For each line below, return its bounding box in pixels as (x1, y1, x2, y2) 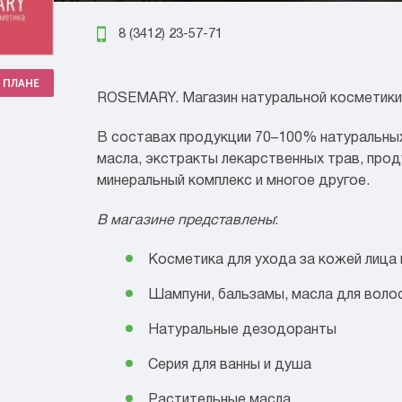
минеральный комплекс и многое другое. (97, 175, 370, 188)
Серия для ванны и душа (148, 359, 311, 371)
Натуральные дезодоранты (148, 324, 336, 336)
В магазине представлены (97, 214, 275, 227)
